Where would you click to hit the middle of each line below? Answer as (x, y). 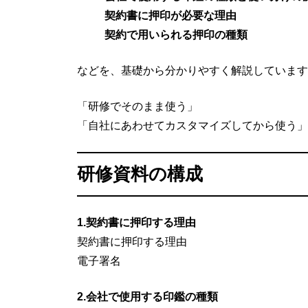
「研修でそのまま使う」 (137, 106)
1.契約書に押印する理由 (136, 222)
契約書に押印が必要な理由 (170, 15)
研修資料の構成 (140, 174)
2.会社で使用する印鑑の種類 (147, 296)
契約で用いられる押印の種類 (176, 34)
